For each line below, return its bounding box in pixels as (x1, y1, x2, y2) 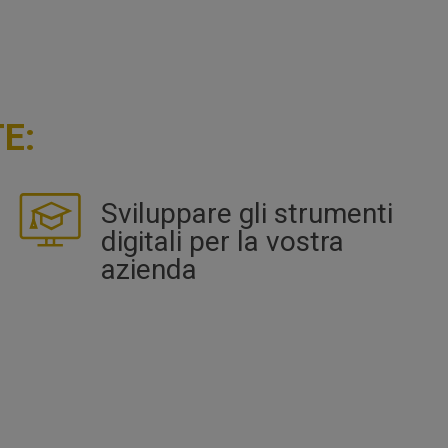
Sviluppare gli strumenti (100, 196, 393, 230)
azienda (100, 252, 197, 286)
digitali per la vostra (100, 224, 344, 258)
